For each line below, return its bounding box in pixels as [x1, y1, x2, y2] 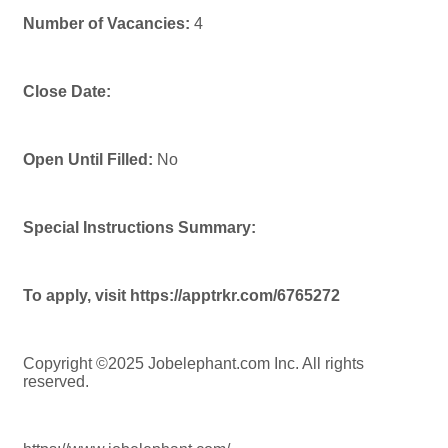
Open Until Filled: [23, 151, 153, 169]
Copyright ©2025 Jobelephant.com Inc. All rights [23, 355, 364, 373]
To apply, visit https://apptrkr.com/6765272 [23, 287, 340, 305]
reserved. [23, 373, 89, 391]
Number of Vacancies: [23, 15, 190, 33]
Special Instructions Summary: [23, 219, 256, 237]
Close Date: [23, 83, 111, 101]
